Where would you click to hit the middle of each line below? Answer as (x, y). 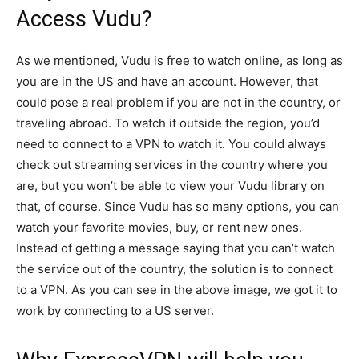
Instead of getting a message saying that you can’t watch (175, 248)
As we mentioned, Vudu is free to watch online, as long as (179, 61)
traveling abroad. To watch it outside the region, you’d (168, 123)
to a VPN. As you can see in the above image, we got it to (177, 290)
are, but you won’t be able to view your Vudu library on (170, 186)
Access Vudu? (84, 19)
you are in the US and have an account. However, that (167, 81)
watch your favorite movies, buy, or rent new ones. (159, 227)
